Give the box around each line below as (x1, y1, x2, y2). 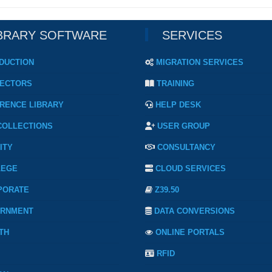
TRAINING (157, 79, 194, 89)
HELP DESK (155, 100, 201, 110)
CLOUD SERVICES (155, 164, 226, 174)
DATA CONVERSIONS (154, 206, 235, 216)
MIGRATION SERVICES (156, 58, 243, 67)
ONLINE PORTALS (155, 228, 225, 237)
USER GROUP (157, 121, 210, 131)
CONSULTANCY (157, 143, 216, 152)
